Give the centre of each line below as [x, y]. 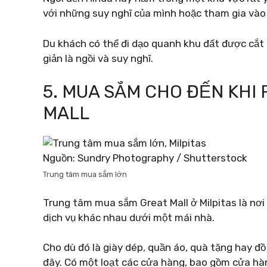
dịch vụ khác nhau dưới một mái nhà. [129, 217]
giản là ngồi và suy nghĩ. [98, 58]
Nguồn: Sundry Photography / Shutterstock [145, 158]
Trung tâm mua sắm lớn [85, 174]
